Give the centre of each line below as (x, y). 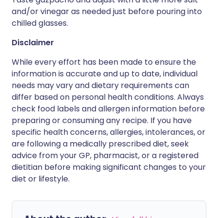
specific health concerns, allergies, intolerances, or (109, 132)
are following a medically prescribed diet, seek (100, 144)
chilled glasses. (40, 23)
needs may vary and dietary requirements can (100, 85)
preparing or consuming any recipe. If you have (102, 120)
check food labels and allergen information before (108, 109)
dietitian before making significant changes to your (109, 167)
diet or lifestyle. (41, 179)
